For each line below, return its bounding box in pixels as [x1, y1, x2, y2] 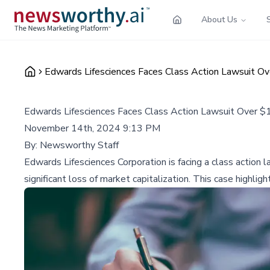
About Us [201, 13, 237, 25]
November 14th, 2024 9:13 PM [24, 121, 160, 135]
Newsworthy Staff [40, 138, 119, 152]
